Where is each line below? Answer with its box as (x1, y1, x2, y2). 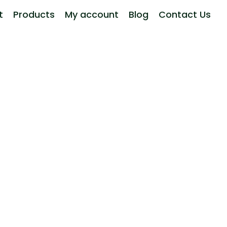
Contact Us (158, 8, 211, 21)
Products (13, 8, 55, 21)
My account (64, 8, 119, 21)
